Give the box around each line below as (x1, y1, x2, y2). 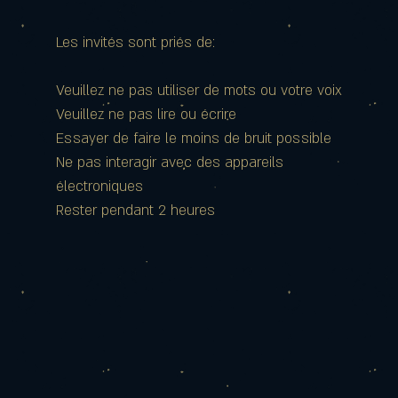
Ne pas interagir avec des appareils (56, 153, 283, 172)
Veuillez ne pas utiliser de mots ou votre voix (56, 81, 342, 100)
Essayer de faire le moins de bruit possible (56, 129, 331, 148)
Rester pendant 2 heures (56, 201, 215, 220)
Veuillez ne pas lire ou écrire (56, 105, 236, 124)
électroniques (56, 177, 143, 196)
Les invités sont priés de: (56, 33, 215, 52)
